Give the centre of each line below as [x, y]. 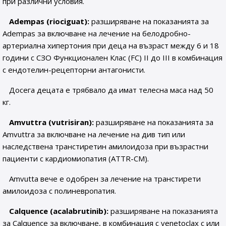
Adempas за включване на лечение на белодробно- [97, 33]
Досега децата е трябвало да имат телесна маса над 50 [111, 90]
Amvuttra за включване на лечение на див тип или [94, 134]
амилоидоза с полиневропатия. [59, 191]
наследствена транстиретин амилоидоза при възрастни [105, 146]
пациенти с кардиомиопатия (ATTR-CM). [76, 158]
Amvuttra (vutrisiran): [52, 122]
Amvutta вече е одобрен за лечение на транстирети [105, 179]
